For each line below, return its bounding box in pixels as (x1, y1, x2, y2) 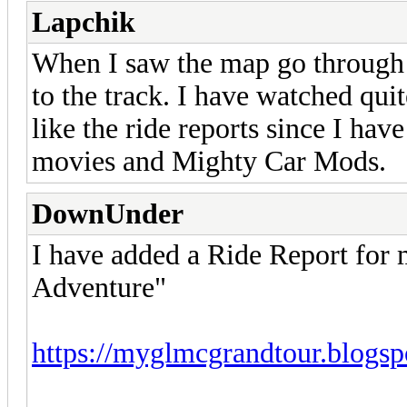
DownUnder (32, 198, 184, 231)
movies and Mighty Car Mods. (32, 145, 386, 178)
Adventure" (32, 272, 166, 304)
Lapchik (32, 6, 135, 39)
